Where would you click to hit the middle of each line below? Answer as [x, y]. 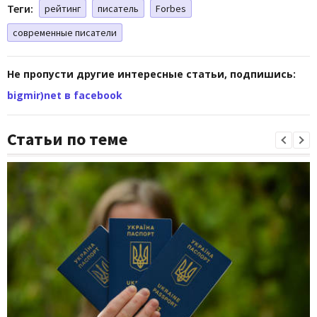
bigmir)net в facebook [65, 95]
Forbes [171, 8]
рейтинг [63, 8]
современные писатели [65, 32]
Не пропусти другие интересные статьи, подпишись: [151, 74]
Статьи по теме [67, 139]
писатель [118, 8]
